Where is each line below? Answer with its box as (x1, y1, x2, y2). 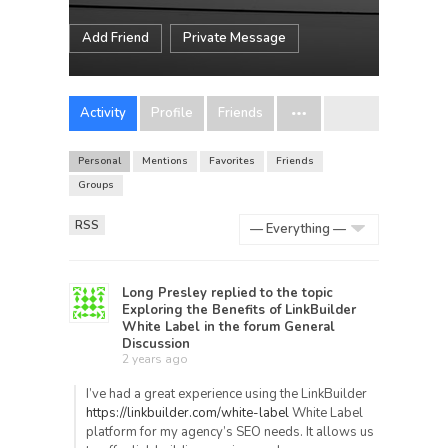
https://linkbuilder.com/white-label (86, 404, 289, 422)
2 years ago (122, 351, 188, 367)
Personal (78, 154, 121, 168)
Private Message (183, 29, 286, 47)
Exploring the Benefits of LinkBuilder (122, 301, 356, 319)
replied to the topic (207, 284, 333, 302)
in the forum (200, 318, 284, 336)
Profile (151, 104, 193, 122)
